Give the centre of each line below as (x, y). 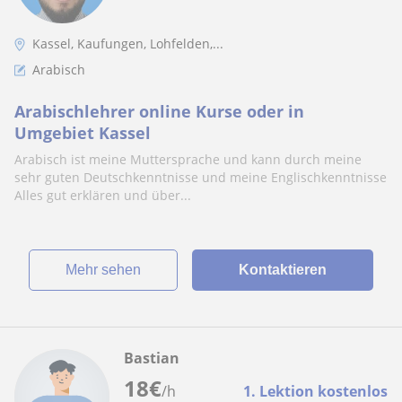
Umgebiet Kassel (83, 133)
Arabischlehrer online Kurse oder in (159, 111)
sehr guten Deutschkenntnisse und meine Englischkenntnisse (201, 177)
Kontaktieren (282, 270)
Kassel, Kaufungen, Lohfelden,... (128, 44)
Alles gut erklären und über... (103, 195)
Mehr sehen (109, 270)
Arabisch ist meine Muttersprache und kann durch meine (188, 159)
